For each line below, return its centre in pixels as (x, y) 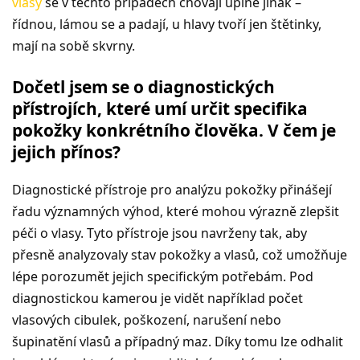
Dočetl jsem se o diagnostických (143, 86)
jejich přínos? (66, 151)
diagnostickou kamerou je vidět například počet (157, 298)
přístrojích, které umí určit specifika (160, 108)
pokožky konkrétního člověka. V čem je (174, 130)
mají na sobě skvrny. (74, 45)
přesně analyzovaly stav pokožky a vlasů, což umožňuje (180, 254)
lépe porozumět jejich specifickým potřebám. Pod (163, 276)
